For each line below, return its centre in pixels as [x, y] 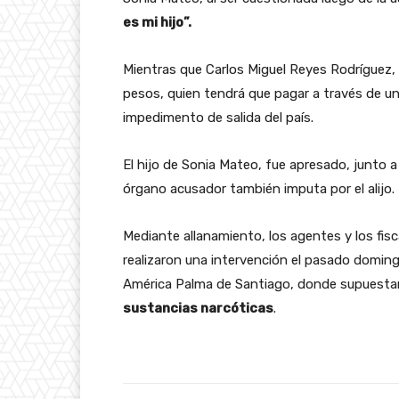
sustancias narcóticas [198, 308]
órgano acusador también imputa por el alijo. [259, 188]
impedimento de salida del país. [218, 117]
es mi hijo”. [157, 22]
